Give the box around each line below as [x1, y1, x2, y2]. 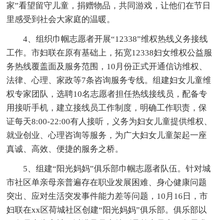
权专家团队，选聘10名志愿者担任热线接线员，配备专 [6, 89, 208, 99]
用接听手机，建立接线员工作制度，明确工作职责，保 [6, 103, 207, 113]
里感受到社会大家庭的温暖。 [6, 15, 115, 25]
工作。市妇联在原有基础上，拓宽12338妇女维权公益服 [6, 48, 213, 58]
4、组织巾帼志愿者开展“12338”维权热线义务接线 [23, 34, 208, 44]
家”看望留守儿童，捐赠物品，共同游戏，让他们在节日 [6, 1, 211, 11]
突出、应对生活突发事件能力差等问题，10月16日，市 [6, 192, 208, 201]
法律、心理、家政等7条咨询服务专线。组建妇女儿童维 [6, 76, 212, 85]
